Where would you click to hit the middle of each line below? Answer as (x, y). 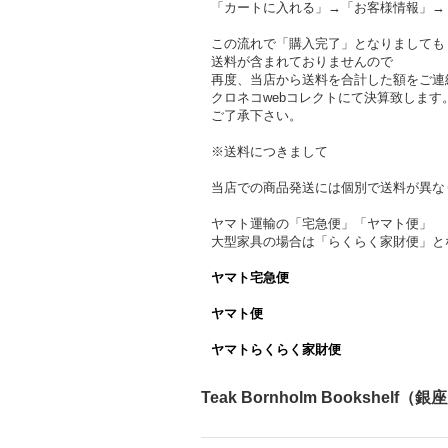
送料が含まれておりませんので (302, 61)
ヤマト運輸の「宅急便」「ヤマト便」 (321, 223)
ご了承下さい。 (256, 115)
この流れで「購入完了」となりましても (328, 43)
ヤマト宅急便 (250, 277)
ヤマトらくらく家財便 (276, 349)
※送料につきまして (269, 151)
